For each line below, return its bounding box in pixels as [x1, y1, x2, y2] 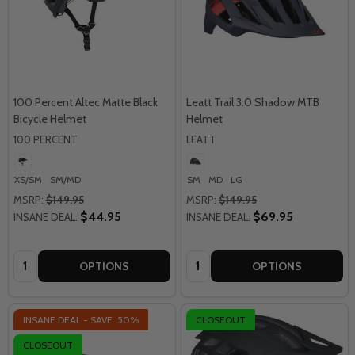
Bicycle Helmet [13, 111, 86, 126]
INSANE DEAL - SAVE [23, 313, 115, 326]
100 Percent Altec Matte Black [13, 94, 158, 109]
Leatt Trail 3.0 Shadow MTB [186, 94, 319, 109]
